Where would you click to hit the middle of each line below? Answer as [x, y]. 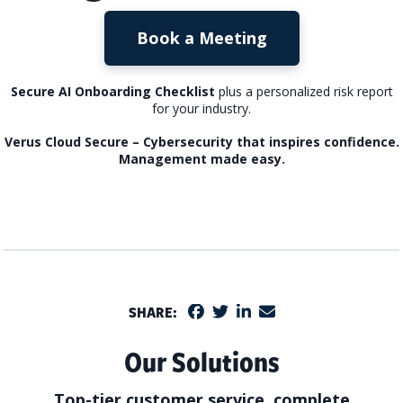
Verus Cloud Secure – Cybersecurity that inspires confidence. [201, 141]
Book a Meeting [201, 38]
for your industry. [201, 108]
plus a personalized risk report [304, 91]
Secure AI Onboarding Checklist [112, 91]
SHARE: [152, 312]
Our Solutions [201, 362]
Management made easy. [201, 158]
